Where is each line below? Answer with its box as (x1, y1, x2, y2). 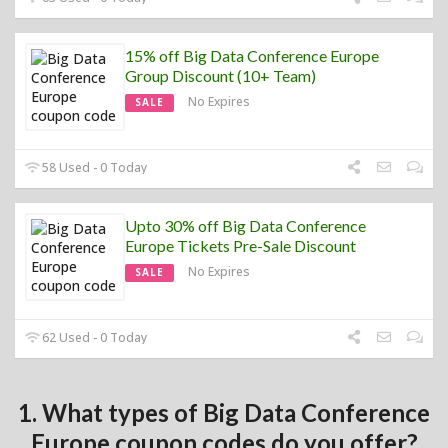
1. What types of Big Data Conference (18, 397, 430, 427)
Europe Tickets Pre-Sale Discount (125, 235, 356, 255)
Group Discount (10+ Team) (125, 65, 316, 85)
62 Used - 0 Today (39, 328, 148, 346)
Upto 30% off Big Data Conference (125, 215, 366, 235)
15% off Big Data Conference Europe (125, 45, 379, 65)
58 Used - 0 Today (39, 158, 148, 176)
